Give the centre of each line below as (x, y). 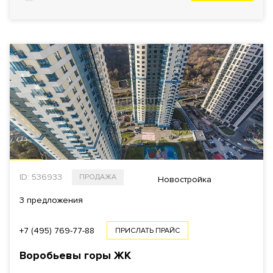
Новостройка (185, 179)
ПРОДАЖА (98, 177)
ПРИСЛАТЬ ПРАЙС (147, 231)
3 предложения (51, 200)
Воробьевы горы (67, 255)
